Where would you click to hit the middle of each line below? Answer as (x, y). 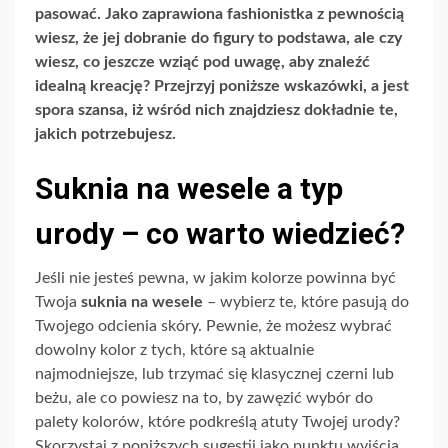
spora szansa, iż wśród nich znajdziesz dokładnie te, (216, 109)
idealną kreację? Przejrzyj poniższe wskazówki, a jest (222, 85)
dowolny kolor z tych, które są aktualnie (174, 349)
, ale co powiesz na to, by (157, 397)
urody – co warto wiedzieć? (220, 233)
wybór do (337, 397)
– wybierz (243, 301)
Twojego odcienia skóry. (120, 325)
